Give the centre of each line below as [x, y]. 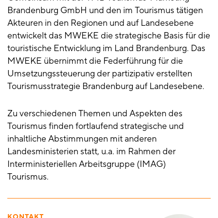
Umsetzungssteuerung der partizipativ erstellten [100, 74]
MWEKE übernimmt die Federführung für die [95, 61]
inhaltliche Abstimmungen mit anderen [82, 139]
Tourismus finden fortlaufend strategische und [96, 127]
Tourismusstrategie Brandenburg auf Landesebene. [107, 87]
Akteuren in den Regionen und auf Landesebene [100, 23]
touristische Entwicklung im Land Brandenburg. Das [106, 49]
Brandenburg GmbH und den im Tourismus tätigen [105, 11]
